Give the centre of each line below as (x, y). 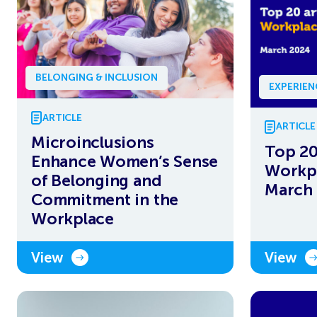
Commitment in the (105, 200)
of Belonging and (97, 180)
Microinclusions (93, 142)
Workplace (73, 219)
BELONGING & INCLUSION (97, 77)
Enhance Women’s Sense (125, 161)
